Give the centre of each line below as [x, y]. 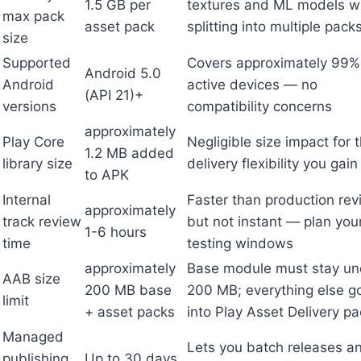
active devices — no [252, 84]
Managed [33, 336]
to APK [107, 174]
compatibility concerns [259, 106]
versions [29, 106]
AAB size [31, 278]
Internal [27, 199]
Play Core [33, 141]
